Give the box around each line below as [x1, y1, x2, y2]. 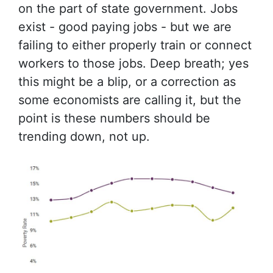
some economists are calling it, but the [18, 93, 241, 107]
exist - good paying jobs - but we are [18, 19, 232, 34]
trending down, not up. [18, 129, 150, 144]
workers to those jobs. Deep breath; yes [18, 56, 249, 71]
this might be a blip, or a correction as [18, 74, 236, 89]
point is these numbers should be [18, 111, 210, 126]
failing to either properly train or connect [18, 38, 252, 52]
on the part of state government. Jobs [18, 1, 238, 16]
